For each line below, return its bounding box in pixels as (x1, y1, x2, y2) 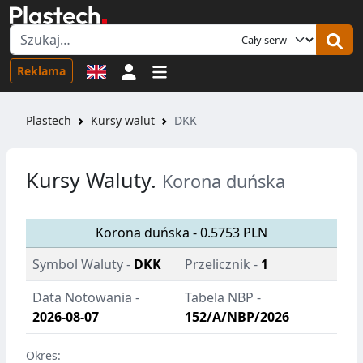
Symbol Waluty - (32, 255, 130, 274)
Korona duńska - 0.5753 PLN (96, 224, 267, 242)
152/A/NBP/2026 (185, 308, 289, 327)
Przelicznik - (185, 255, 258, 274)
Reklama (17, 62, 66, 79)
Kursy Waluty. (26, 166, 162, 194)
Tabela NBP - (185, 288, 261, 307)
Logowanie (136, 61, 203, 79)
